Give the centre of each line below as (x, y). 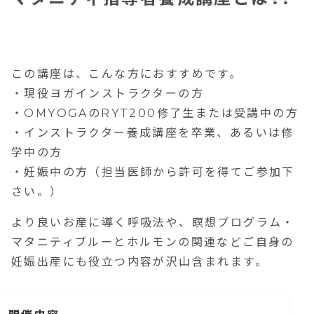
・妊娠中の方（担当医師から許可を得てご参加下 (153, 172)
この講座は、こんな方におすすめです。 (127, 74)
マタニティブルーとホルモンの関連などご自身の (153, 242)
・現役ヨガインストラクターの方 (108, 94)
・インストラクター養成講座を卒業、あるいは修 (153, 133)
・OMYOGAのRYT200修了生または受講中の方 (155, 113)
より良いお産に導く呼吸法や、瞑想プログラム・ (153, 223)
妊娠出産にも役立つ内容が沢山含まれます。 (139, 262)
